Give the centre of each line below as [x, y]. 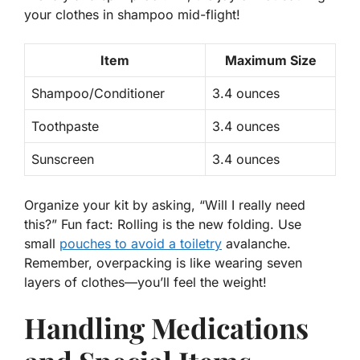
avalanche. [256, 244]
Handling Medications [166, 328]
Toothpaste [65, 127]
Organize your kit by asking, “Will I [131, 205]
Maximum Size [270, 61]
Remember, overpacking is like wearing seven [163, 263]
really [255, 205]
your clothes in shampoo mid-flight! [132, 15]
